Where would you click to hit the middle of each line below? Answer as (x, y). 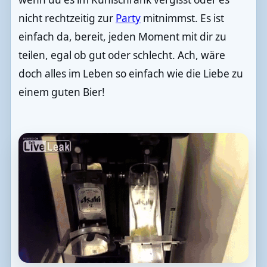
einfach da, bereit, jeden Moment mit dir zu (122, 36)
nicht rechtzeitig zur (67, 18)
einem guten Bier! (61, 92)
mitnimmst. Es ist (182, 18)
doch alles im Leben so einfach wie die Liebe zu (131, 73)
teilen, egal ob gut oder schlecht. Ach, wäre (122, 55)
